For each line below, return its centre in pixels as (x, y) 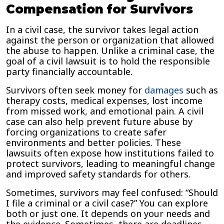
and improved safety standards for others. (98, 174)
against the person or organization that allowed (110, 40)
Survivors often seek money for (74, 90)
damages (163, 90)
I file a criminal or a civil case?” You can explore (107, 203)
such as (201, 90)
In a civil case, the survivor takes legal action (102, 29)
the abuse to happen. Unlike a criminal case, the (110, 50)
